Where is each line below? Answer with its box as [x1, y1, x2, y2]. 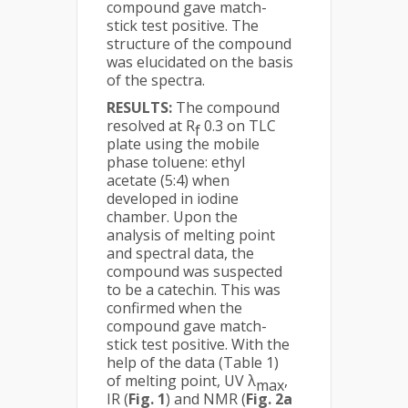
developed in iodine [107, 189, 239, 209]
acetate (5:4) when [107, 170, 229, 190]
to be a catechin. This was [107, 280, 280, 300]
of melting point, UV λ [107, 371, 256, 391]
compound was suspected [107, 261, 282, 281]
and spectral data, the [107, 243, 254, 263]
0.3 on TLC [200, 116, 276, 136]
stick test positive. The [107, 15, 259, 36]
